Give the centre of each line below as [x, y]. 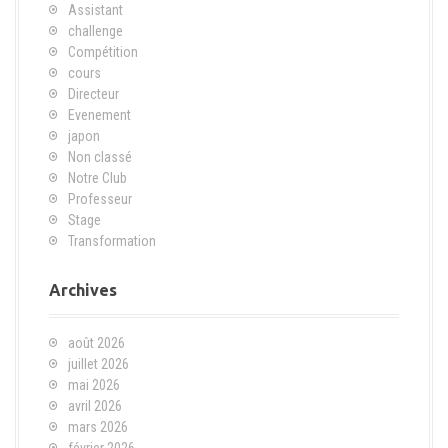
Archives [83, 289]
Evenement [99, 114]
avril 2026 [95, 405]
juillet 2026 [98, 363]
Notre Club [97, 177]
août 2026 [96, 342]
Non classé [100, 156]
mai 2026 [94, 384]
